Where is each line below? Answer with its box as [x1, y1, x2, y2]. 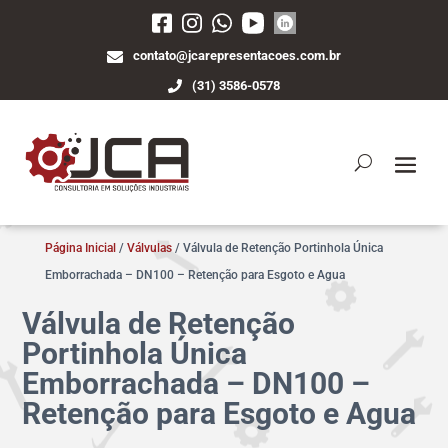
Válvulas [126, 241, 172, 256]
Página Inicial [44, 241, 116, 256]
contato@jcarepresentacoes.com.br [132, 47, 341, 63]
